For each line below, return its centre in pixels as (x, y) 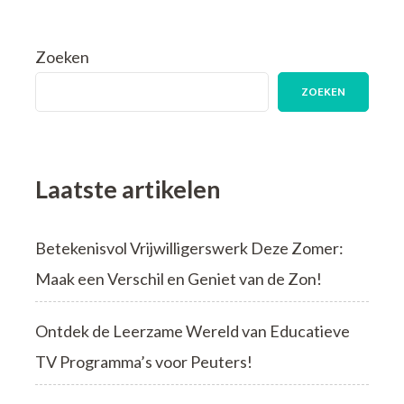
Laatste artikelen (128, 188)
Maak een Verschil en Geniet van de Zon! (179, 278)
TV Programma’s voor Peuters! (144, 361)
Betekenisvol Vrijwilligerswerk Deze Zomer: (189, 248)
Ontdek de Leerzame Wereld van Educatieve (193, 331)
